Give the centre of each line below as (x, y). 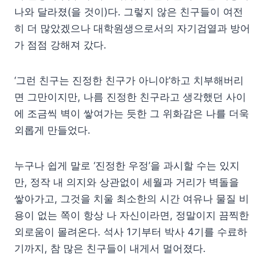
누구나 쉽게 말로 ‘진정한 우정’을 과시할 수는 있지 (127, 165)
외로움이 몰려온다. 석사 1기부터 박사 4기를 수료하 (131, 232)
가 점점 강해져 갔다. (60, 45)
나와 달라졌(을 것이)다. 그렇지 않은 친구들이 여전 (129, 12)
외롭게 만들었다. (52, 130)
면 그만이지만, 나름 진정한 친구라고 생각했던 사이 (130, 97)
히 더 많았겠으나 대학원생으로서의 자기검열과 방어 (132, 28)
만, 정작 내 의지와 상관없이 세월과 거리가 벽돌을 (127, 182)
